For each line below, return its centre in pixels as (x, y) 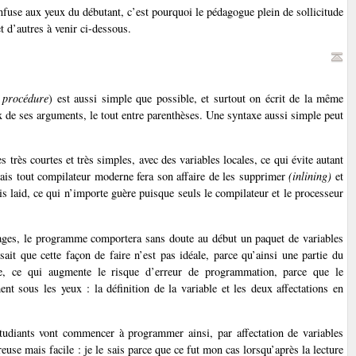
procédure (26, 98)
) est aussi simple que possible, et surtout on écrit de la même (196, 98)
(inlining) (310, 176)
